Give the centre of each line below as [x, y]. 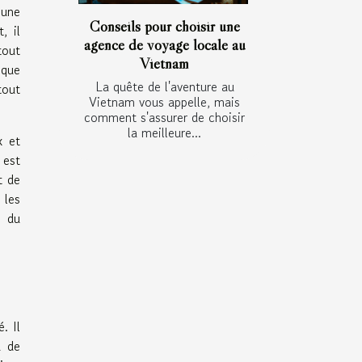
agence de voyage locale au [164, 45]
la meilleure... [164, 133]
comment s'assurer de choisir [164, 118]
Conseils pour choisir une [164, 26]
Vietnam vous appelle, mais [164, 102]
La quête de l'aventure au [164, 87]
